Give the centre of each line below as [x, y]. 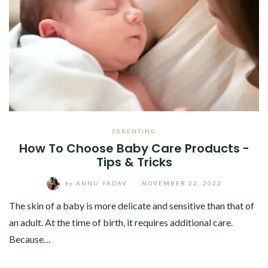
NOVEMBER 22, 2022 [182, 183]
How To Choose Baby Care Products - [134, 149]
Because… [30, 239]
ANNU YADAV [101, 183]
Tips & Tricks [134, 162]
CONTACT [31, 33]
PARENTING [134, 131]
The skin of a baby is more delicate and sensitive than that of [132, 206]
